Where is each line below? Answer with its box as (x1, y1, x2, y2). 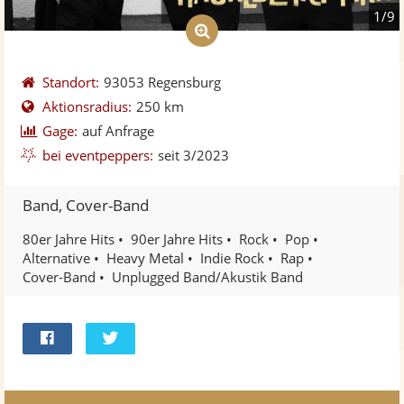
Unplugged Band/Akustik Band (112, 267, 303, 286)
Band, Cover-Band (23, 194, 149, 216)
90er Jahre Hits (131, 229, 223, 248)
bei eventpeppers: (42, 145, 154, 164)
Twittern (109, 353, 179, 378)
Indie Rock (200, 248, 264, 267)
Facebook (46, 374, 115, 396)
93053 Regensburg (104, 72, 222, 91)
